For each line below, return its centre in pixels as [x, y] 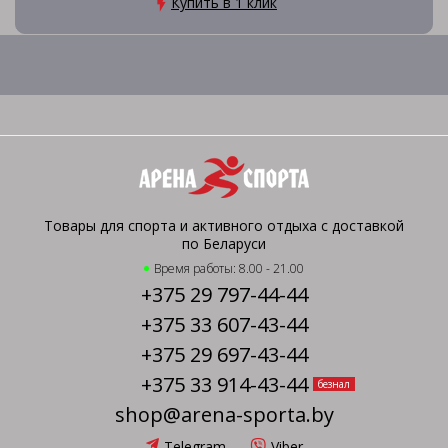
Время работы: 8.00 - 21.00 [229, 268]
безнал [333, 384]
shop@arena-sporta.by [224, 414]
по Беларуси [224, 243]
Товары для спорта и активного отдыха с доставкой [224, 225]
